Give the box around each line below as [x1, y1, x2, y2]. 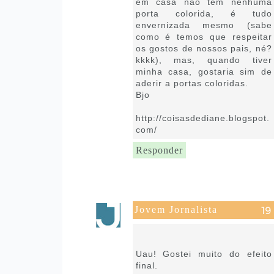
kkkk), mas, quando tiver [135, 54, 272, 65]
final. [135, 260, 158, 270]
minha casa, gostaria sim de [135, 66, 272, 76]
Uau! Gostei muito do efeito [135, 248, 272, 259]
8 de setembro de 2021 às [134, 224, 239, 231]
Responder [135, 144, 183, 155]
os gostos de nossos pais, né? [135, 43, 272, 53]
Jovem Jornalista [134, 204, 218, 215]
